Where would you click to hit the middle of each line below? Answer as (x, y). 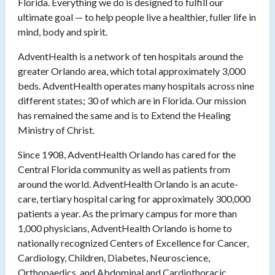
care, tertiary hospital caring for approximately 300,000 (134, 199)
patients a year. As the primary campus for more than (127, 214)
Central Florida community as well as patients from (124, 169)
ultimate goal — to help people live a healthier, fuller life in (137, 17)
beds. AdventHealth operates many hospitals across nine (136, 86)
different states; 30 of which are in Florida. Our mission (132, 101)
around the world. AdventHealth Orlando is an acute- (128, 184)
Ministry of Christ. (56, 130)
